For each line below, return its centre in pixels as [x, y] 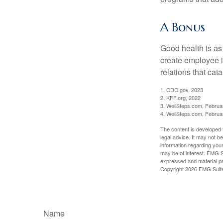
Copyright [173, 169]
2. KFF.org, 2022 [180, 98]
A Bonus [183, 28]
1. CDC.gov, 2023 [182, 90]
